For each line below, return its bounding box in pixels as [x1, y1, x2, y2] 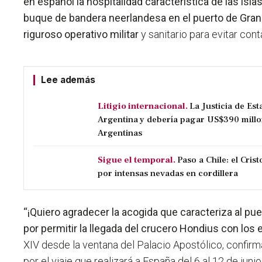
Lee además [41, 74, 95, 86]
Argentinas [98, 127, 143, 139]
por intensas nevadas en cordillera [98, 167, 239, 180]
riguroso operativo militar [23, 28, 139, 41]
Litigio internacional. [98, 100, 188, 112]
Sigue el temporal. [98, 154, 176, 166]
